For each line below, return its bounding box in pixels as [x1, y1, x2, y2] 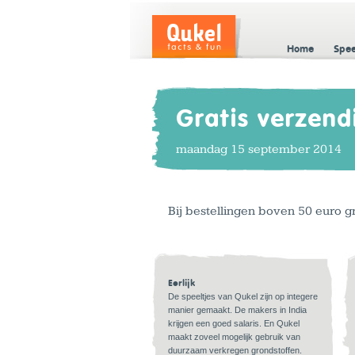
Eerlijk [168, 278, 196, 288]
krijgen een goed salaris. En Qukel [168, 319, 300, 328]
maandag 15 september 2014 [176, 142, 342, 157]
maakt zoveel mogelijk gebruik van [168, 332, 300, 342]
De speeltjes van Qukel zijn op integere [168, 292, 318, 301]
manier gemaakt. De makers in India [168, 305, 307, 315]
